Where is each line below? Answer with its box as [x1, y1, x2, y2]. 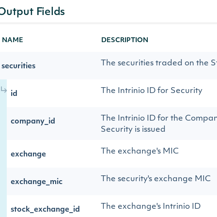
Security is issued [101, 126, 166, 134]
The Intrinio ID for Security [101, 87, 202, 95]
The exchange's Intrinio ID [101, 203, 201, 211]
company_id [11, 118, 55, 125]
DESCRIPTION [101, 37, 148, 44]
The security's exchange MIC [101, 175, 211, 183]
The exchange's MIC [101, 148, 179, 155]
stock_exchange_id [11, 206, 80, 214]
